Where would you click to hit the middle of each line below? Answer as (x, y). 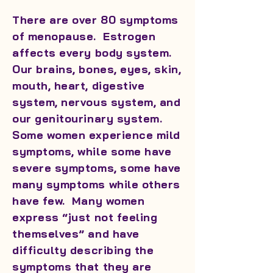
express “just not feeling (85, 217)
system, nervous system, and (97, 102)
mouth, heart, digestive (79, 86)
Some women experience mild (97, 135)
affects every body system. (92, 53)
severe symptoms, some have (97, 168)
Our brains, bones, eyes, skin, (97, 69)
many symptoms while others (97, 184)
